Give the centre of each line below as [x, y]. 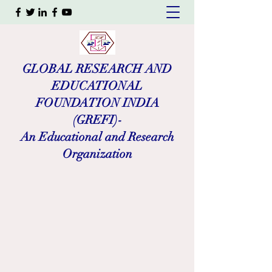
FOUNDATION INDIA [97, 103]
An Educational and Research [97, 137]
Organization [97, 154]
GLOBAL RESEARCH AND [97, 69]
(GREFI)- [97, 120]
